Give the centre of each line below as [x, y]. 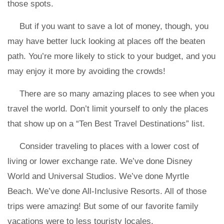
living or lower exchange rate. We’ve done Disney [100, 161]
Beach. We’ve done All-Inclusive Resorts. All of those [107, 191]
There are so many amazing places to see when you [117, 94]
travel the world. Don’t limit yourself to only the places [108, 109]
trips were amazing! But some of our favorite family [103, 206]
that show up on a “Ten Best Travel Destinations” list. [107, 124]
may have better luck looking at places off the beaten [106, 41]
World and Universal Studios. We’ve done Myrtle [98, 176]
